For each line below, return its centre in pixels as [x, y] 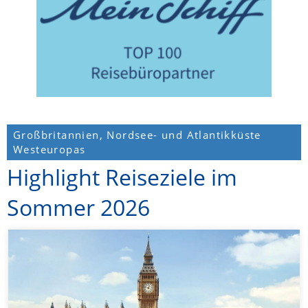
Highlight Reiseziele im [122, 177]
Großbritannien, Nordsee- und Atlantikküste [137, 134]
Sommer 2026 [78, 207]
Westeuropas [49, 149]
